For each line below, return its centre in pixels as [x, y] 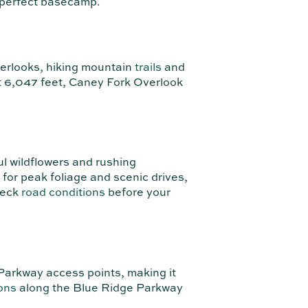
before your [138, 192]
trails [148, 66]
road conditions [63, 192]
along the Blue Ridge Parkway [100, 288]
